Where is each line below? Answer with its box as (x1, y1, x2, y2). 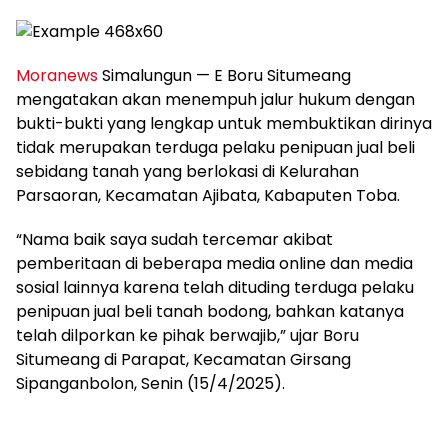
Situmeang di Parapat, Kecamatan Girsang (16, 348, 351, 372)
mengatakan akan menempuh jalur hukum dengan (16, 88, 415, 112)
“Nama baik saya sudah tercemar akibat (16, 228, 333, 252)
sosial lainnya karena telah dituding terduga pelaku (16, 276, 414, 300)
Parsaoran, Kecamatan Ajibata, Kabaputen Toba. (16, 184, 400, 208)
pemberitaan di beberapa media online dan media (16, 252, 413, 276)
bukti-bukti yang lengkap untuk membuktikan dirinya (16, 112, 432, 136)
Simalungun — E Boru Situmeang (98, 64, 351, 88)
